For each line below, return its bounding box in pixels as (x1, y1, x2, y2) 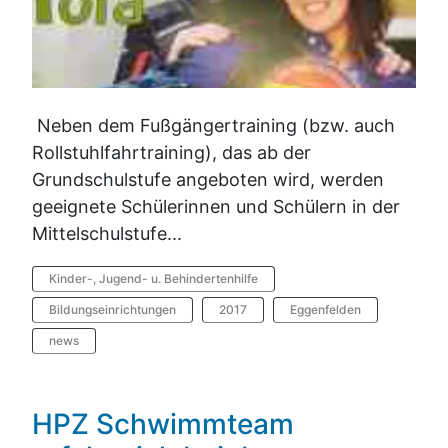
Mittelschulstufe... (32, 222, 182, 244)
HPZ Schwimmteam (32, 407, 294, 442)
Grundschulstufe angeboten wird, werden (32, 168, 384, 190)
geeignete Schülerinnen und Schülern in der (32, 195, 400, 217)
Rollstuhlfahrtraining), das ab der (32, 141, 311, 163)
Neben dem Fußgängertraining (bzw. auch (32, 114, 395, 136)
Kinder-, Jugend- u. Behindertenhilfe (49, 270, 258, 286)
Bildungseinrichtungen (49, 301, 176, 317)
